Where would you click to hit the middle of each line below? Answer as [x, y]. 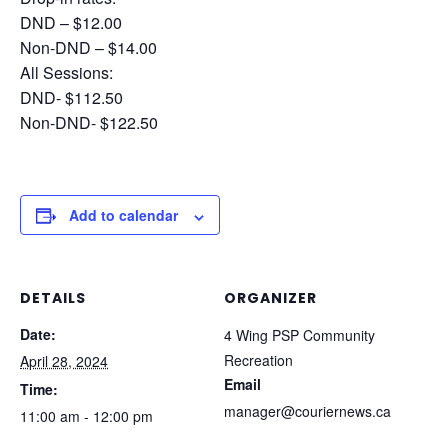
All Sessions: [66, 73]
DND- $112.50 [71, 98]
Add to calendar [123, 215]
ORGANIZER [270, 298]
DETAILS [53, 298]
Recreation [258, 360]
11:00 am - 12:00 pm [86, 416]
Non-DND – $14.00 [88, 48]
